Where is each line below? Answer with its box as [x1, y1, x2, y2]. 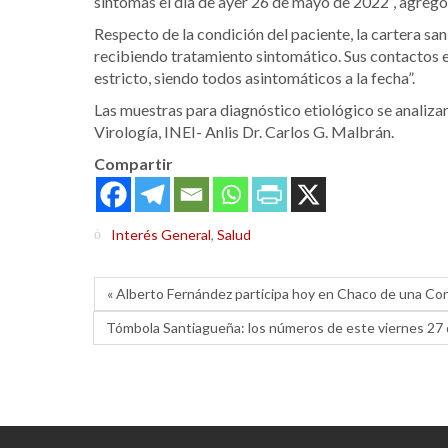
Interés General [111, 226, 211, 244]
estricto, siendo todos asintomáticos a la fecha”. [94, 67, 415, 87]
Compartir [94, 153, 173, 173]
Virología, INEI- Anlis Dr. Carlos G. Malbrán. [94, 121, 394, 141]
